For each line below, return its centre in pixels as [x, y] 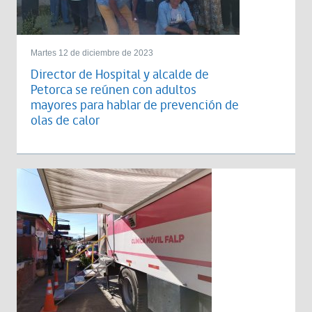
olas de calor [65, 121]
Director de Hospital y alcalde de [120, 75]
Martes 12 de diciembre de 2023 [92, 53]
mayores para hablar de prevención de [135, 106]
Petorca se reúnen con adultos [114, 90]
